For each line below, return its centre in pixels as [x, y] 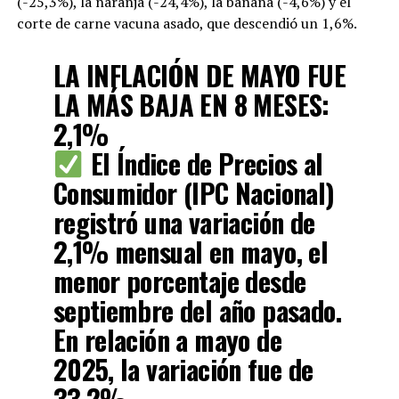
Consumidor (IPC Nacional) [194, 192]
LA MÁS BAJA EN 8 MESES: [191, 104]
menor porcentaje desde [179, 281]
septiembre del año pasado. [197, 310]
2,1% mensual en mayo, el [191, 251]
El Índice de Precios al [204, 163]
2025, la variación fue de [183, 369]
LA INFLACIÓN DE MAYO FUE [199, 75]
